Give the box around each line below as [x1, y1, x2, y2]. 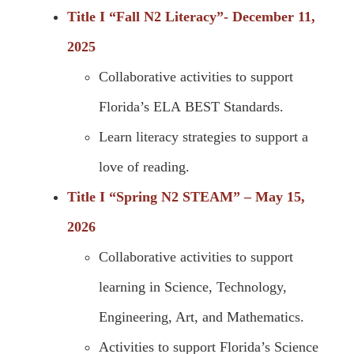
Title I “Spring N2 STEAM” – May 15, [67, 188, 305, 205]
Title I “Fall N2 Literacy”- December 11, [67, 8, 315, 24]
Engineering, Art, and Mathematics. [99, 308, 304, 325]
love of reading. [99, 158, 190, 175]
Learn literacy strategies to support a [99, 128, 308, 145]
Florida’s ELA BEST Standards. [99, 98, 284, 115]
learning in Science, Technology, [99, 278, 287, 295]
